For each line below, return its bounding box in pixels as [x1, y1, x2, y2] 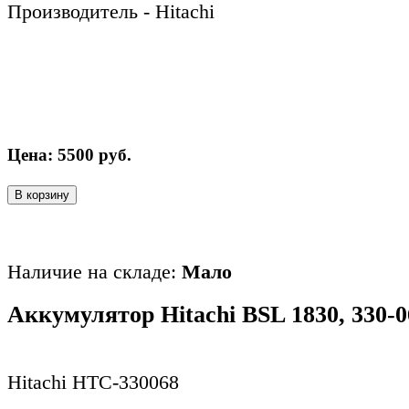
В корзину [15, 187, 69, 202]
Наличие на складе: [7, 259, 182, 283]
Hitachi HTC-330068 [7, 371, 179, 394]
